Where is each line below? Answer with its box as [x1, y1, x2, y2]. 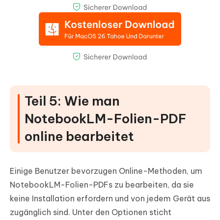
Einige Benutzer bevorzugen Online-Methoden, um [10, 165, 202, 176]
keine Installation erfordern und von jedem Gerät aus [10, 193, 210, 203]
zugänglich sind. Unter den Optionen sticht [10, 207, 171, 217]
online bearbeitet [25, 128, 134, 144]
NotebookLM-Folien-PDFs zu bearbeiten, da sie [10, 179, 194, 190]
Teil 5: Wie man [25, 92, 120, 109]
